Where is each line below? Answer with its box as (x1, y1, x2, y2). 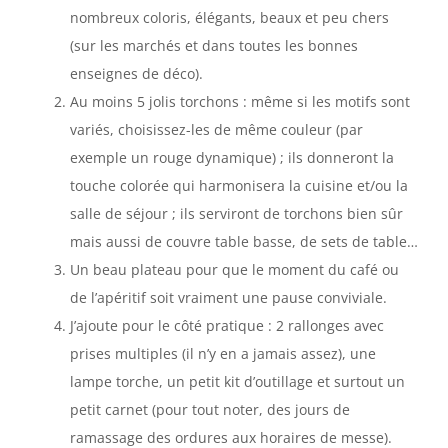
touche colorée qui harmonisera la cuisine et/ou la (70, 176, 408, 196)
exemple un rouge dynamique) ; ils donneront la (70, 148, 394, 168)
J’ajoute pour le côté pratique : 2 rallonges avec (70, 316, 384, 336)
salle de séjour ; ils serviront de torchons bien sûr (70, 204, 403, 224)
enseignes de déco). (70, 64, 203, 84)
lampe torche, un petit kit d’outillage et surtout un (70, 372, 405, 392)
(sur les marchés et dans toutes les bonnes (70, 36, 358, 56)
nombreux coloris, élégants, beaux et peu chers (70, 8, 389, 28)
